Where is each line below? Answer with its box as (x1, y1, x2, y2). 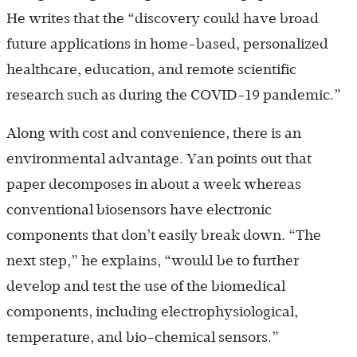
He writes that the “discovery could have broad (6, 10, 319, 26)
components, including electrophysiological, (6, 303, 298, 320)
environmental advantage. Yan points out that (6, 150, 312, 167)
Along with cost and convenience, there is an (6, 124, 301, 141)
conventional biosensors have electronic (6, 201, 272, 218)
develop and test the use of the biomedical (6, 277, 285, 294)
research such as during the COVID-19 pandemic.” (6, 86, 341, 103)
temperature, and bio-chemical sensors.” (6, 328, 279, 345)
